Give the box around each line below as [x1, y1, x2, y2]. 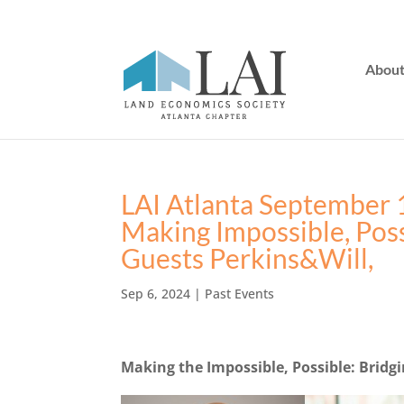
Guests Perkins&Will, [121, 242, 374, 274]
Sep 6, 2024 [121, 285, 191, 302]
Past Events [205, 285, 275, 302]
